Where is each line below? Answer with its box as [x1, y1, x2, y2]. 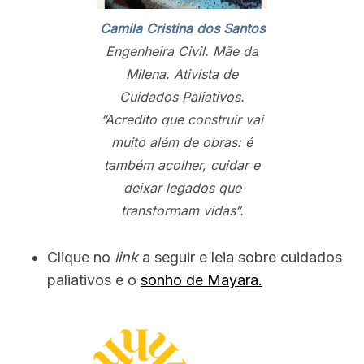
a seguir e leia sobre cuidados [137, 249, 342, 266]
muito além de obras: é [111, 134, 253, 151]
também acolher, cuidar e [104, 157, 260, 174]
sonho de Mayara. [140, 271, 262, 289]
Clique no [46, 249, 115, 266]
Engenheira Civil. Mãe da [106, 43, 258, 60]
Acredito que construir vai [105, 111, 263, 128]
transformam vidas [120, 202, 235, 219]
